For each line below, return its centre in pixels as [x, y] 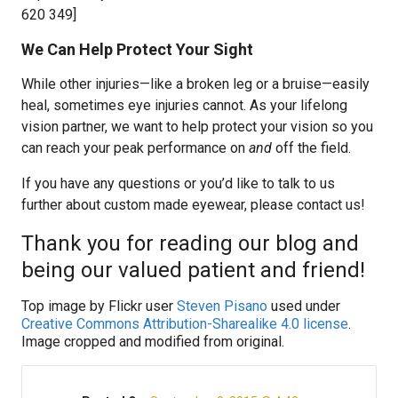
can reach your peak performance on [135, 148]
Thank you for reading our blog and [190, 243]
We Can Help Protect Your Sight [137, 49]
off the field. [311, 148]
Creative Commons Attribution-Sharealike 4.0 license [185, 324]
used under [304, 306]
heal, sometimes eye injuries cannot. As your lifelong [184, 105]
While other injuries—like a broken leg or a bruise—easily [195, 84]
